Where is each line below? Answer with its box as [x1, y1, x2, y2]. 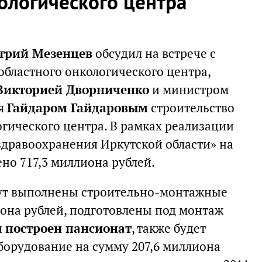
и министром [149, 82, 229, 98]
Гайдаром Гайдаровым [7, 100, 148, 116]
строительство [148, 100, 235, 116]
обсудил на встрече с [92, 46, 216, 61]
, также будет [132, 220, 206, 236]
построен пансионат [5, 220, 132, 236]
